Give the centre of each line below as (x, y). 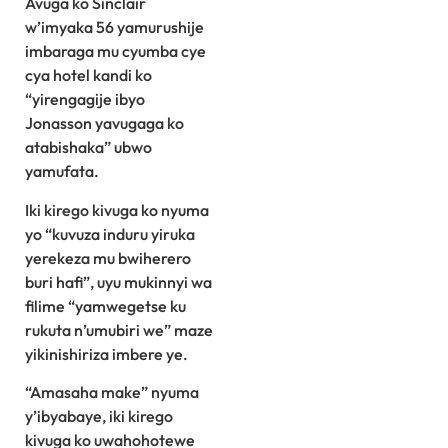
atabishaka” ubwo (88, 147)
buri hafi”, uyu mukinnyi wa (118, 281)
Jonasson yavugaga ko (104, 123)
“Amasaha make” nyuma (112, 391)
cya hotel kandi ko (88, 75)
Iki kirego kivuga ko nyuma (117, 209)
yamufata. (62, 171)
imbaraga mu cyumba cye (115, 51)
